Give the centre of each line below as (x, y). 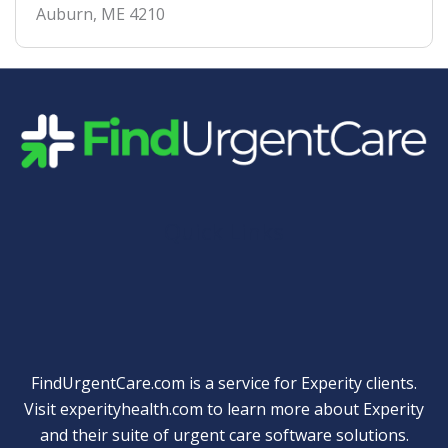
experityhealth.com (131, 409)
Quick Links (224, 231)
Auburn (64, 14)
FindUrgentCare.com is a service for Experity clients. (224, 383)
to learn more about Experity (313, 409)
